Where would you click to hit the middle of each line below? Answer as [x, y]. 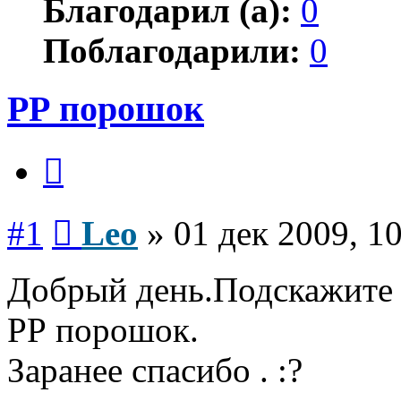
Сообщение [107, 215]
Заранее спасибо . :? [155, 371]
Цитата [85, 153]
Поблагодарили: [172, 50]
